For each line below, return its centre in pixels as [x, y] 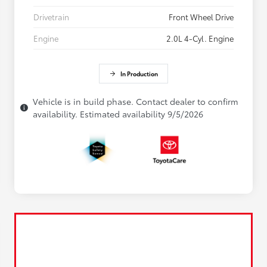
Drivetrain [51, 17]
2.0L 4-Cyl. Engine [200, 38]
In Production [139, 74]
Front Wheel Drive [201, 17]
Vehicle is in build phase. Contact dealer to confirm [136, 102]
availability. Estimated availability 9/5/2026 [118, 114]
